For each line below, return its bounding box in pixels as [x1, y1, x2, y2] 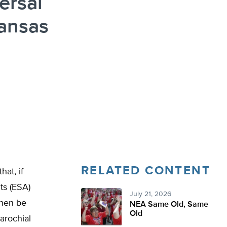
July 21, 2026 [130, 191, 171, 198]
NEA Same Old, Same [130, 201, 208, 209]
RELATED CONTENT [81, 165, 210, 177]
